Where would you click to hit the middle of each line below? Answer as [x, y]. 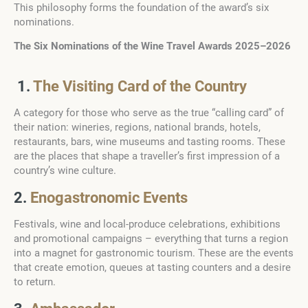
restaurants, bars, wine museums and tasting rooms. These [150, 142]
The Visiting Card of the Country [140, 87]
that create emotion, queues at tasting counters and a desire [152, 268]
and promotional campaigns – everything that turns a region [151, 239]
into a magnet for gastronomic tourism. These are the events [154, 253]
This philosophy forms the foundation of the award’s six [141, 8]
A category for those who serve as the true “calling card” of [149, 113]
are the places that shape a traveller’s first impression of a [147, 156]
